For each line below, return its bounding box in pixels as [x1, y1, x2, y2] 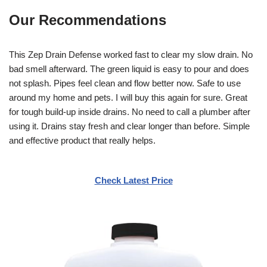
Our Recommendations [9, 11, 166, 28]
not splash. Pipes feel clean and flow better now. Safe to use [9, 77, 241, 88]
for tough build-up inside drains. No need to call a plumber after [9, 106, 250, 117]
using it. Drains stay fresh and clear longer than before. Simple [9, 120, 250, 131]
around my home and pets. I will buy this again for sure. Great [9, 92, 247, 103]
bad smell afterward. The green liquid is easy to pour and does [9, 63, 249, 74]
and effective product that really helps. [9, 135, 156, 145]
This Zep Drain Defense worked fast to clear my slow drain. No [9, 49, 253, 60]
